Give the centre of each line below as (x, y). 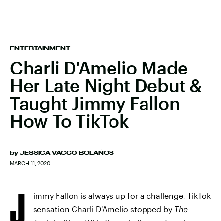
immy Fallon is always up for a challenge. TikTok (122, 196)
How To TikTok (69, 121)
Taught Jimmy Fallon (95, 103)
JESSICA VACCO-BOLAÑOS (67, 153)
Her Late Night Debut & (106, 85)
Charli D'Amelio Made (99, 68)
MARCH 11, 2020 (30, 163)
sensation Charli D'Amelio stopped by (104, 209)
